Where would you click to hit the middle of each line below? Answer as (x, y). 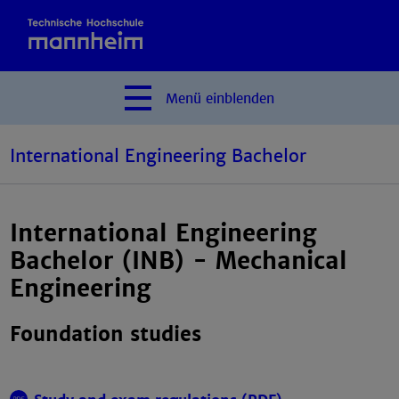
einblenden (240, 99)
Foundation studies (106, 334)
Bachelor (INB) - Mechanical (179, 261)
